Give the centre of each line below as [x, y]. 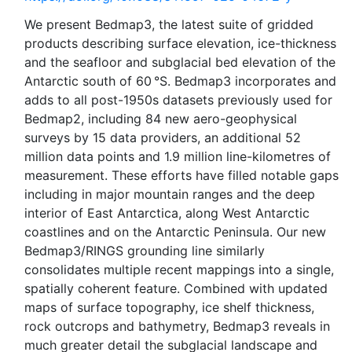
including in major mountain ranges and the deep [170, 194]
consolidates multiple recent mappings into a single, [179, 269]
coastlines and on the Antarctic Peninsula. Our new [175, 232]
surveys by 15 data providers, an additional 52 [163, 137]
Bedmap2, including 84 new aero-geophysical [161, 119]
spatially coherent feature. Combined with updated [176, 288]
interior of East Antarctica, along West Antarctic [167, 213]
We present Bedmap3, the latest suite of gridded [169, 24]
